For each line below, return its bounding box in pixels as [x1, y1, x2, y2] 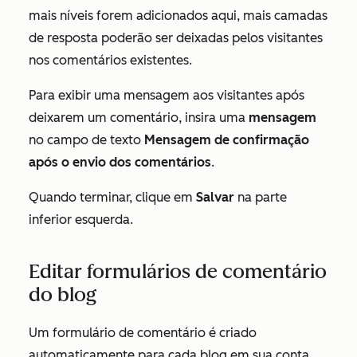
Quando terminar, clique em [29, 190, 196, 205]
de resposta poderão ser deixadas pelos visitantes [29, 30, 323, 45]
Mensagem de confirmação [144, 132, 309, 147]
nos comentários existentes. [29, 53, 192, 68]
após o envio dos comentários [29, 155, 211, 170]
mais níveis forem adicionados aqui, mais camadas [29, 8, 328, 23]
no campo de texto [29, 132, 144, 147]
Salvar [196, 190, 234, 205]
